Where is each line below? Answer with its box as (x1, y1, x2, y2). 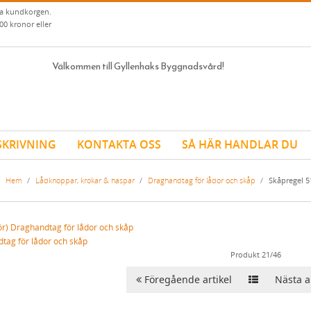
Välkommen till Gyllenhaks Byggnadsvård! (52, 59, 224, 74)
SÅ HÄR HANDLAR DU (182, 137, 298, 152)
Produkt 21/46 (230, 249, 282, 260)
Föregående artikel (141, 272, 232, 286)
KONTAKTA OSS (77, 137, 161, 152)
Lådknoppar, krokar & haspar (35, 175, 135, 185)
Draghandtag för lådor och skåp (147, 175, 255, 185)
